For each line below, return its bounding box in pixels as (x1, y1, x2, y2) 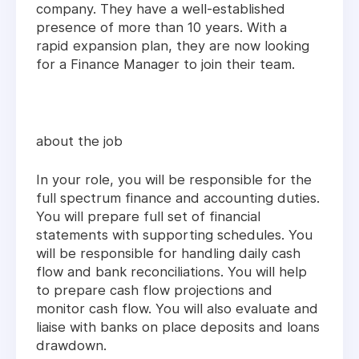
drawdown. (36, 337, 107, 354)
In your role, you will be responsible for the (36, 171, 312, 188)
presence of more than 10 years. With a (36, 19, 287, 36)
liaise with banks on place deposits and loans (36, 319, 320, 336)
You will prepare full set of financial (36, 208, 260, 225)
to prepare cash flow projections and (36, 282, 272, 299)
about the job (36, 133, 123, 150)
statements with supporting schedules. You (36, 227, 313, 244)
